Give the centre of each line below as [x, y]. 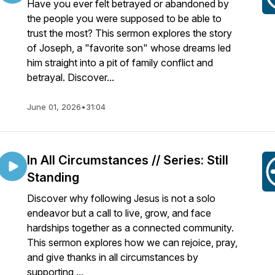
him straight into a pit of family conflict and [120, 63]
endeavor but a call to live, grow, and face [119, 213]
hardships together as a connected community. [130, 228]
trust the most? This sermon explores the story [130, 33]
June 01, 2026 [54, 107]
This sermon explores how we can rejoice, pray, [132, 242]
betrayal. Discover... [71, 77]
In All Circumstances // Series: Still [128, 160]
